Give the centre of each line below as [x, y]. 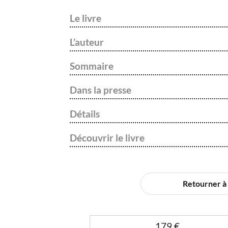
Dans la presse [101, 90]
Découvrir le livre [107, 138]
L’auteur [87, 42]
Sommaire [92, 66]
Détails [85, 114]
